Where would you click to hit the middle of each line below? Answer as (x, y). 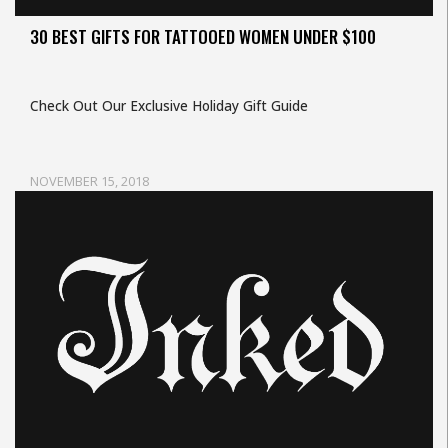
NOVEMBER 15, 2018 (89, 181)
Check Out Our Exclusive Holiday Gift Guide (169, 105)
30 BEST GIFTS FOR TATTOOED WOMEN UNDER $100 (203, 36)
